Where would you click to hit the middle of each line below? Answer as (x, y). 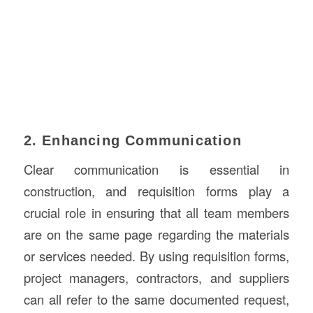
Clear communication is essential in (156, 169)
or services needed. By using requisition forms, (156, 256)
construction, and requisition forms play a (156, 191)
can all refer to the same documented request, (156, 299)
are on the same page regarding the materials (156, 234)
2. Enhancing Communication (132, 140)
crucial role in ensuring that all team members (156, 213)
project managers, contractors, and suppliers (156, 278)
